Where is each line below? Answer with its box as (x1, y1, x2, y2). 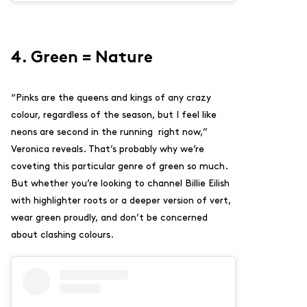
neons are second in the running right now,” (11, 127, 208, 137)
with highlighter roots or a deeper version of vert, (11, 196, 231, 206)
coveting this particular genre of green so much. (11, 162, 228, 171)
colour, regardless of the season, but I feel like (11, 110, 217, 120)
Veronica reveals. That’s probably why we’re (11, 145, 204, 154)
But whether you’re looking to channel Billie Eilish (11, 179, 230, 188)
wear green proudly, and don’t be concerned (11, 213, 208, 223)
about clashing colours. (11, 230, 114, 240)
